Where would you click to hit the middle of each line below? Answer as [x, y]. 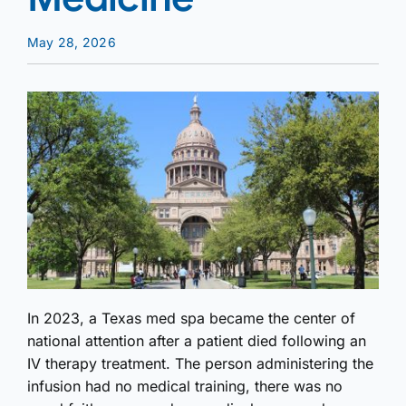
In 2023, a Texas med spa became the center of [191, 319]
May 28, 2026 [72, 42]
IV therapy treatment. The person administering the [200, 364]
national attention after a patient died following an [197, 341]
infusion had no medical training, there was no [185, 387]
